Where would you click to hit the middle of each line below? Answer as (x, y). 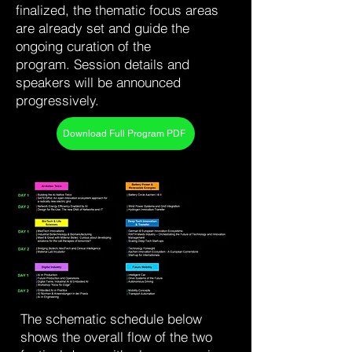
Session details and (130, 64)
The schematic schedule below (111, 319)
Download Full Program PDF (124, 134)
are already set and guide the (103, 28)
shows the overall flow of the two (116, 337)
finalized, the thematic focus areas (117, 10)
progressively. (59, 100)
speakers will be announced (98, 82)
